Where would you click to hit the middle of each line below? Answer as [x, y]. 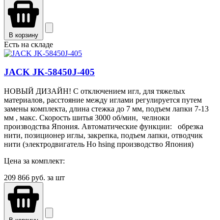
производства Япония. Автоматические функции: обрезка [104, 126]
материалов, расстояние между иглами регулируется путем [103, 100]
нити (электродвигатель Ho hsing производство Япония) [99, 144]
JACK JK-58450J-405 [49, 72]
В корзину [24, 35]
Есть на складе [28, 44]
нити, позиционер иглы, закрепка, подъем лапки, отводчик [103, 135]
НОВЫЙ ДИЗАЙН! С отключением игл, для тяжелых [95, 91]
